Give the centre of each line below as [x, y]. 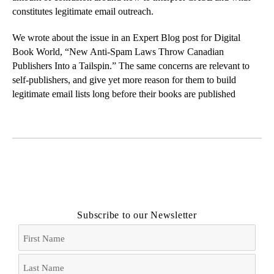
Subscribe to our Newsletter [137, 215]
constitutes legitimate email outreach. [83, 11]
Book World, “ [41, 52]
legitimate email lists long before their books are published [124, 94]
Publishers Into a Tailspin [61, 66]
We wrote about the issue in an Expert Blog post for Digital [126, 38]
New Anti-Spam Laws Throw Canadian [146, 52]
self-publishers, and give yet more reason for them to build [124, 80]
